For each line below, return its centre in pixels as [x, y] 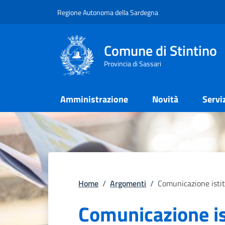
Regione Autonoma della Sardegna [108, 12]
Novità [165, 99]
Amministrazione [94, 99]
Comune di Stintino [160, 50]
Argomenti [128, 183]
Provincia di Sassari [132, 63]
